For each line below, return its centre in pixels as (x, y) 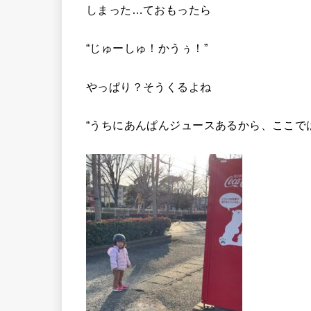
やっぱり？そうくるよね (149, 86)
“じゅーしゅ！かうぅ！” (147, 48)
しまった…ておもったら (149, 10)
